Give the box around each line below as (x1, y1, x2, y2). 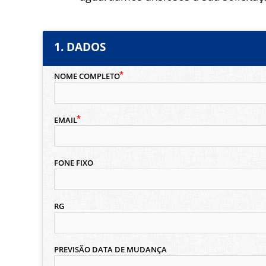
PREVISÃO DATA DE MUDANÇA (53, 244, 167, 255)
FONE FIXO (53, 157, 93, 168)
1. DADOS (53, 39, 106, 55)
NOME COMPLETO (53, 71, 120, 82)
